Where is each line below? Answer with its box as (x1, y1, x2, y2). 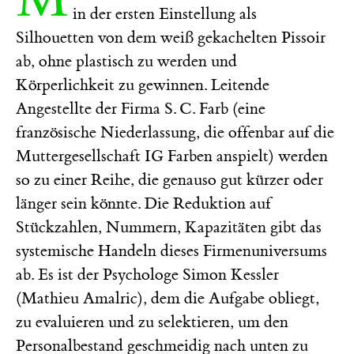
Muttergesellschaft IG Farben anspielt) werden (16, 145, 328, 166)
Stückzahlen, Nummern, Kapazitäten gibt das (16, 217, 322, 237)
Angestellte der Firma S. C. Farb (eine (16, 98, 265, 119)
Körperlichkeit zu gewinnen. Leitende (16, 74, 269, 95)
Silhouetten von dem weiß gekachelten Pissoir (16, 27, 326, 47)
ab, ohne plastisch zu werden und (16, 51, 237, 71)
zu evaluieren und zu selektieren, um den (16, 311, 288, 332)
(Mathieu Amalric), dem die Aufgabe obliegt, (16, 288, 319, 308)
